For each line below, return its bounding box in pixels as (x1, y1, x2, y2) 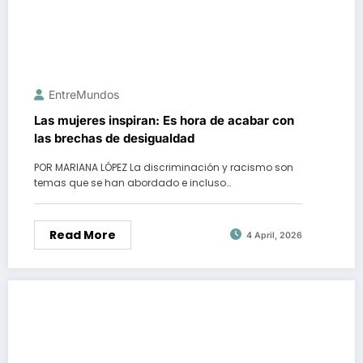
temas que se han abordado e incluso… (34, 175, 231, 190)
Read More (49, 226, 116, 243)
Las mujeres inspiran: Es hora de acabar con (34, 112, 294, 128)
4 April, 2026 (246, 230, 302, 241)
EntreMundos (49, 87, 119, 101)
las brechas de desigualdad (34, 130, 194, 146)
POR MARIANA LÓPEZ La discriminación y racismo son (34, 160, 293, 174)
